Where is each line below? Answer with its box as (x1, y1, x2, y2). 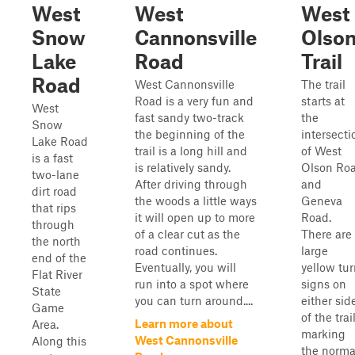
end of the (32, 250, 86, 265)
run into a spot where (135, 277, 249, 291)
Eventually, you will (135, 260, 236, 274)
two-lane (32, 167, 79, 181)
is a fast (32, 151, 73, 165)
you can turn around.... (135, 293, 253, 307)
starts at (301, 94, 345, 108)
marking (301, 326, 345, 341)
